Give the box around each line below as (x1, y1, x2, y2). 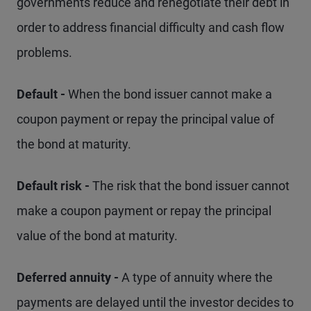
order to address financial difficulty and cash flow (17, 20, 285, 35)
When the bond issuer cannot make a (68, 87, 272, 101)
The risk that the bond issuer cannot (92, 178, 289, 193)
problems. (17, 45, 72, 60)
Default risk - (17, 178, 92, 193)
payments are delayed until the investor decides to (17, 295, 294, 310)
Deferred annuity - (17, 270, 121, 285)
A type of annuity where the (121, 270, 273, 285)
